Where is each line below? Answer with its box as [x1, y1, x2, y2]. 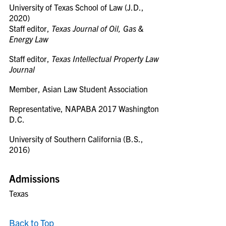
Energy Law [9, 34, 48, 44]
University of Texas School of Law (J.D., [9, 2, 144, 12]
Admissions [9, 172, 60, 185]
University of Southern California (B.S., [9, 134, 143, 144]
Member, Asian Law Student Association [9, 84, 148, 94]
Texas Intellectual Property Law [51, 53, 159, 64]
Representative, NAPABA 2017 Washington [9, 103, 159, 114]
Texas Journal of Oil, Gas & [51, 23, 144, 33]
